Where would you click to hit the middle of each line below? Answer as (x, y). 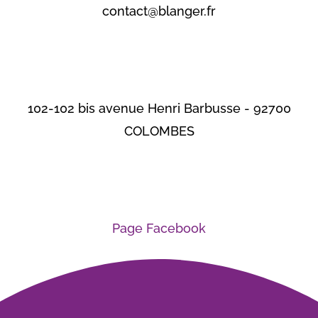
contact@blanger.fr (159, 11)
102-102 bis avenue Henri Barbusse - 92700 (159, 108)
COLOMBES (159, 131)
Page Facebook (159, 228)
